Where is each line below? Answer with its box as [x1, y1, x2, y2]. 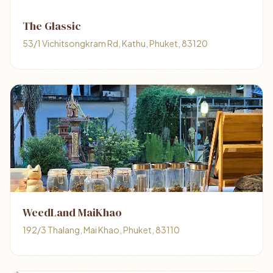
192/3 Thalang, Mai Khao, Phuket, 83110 [23, 224, 180, 235]
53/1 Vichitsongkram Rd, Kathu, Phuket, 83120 [23, 38, 208, 49]
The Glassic [23, 18, 81, 34]
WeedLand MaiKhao [23, 205, 122, 220]
